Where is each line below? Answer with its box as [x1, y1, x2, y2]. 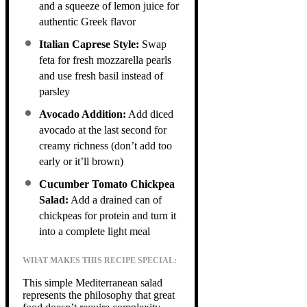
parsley [39, 85, 70, 97]
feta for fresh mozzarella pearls [39, 53, 171, 66]
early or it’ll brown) [39, 155, 123, 167]
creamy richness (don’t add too [39, 139, 172, 151]
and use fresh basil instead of [39, 69, 163, 82]
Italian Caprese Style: [39, 38, 139, 50]
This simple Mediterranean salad [23, 276, 162, 288]
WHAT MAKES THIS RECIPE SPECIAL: [23, 255, 177, 265]
